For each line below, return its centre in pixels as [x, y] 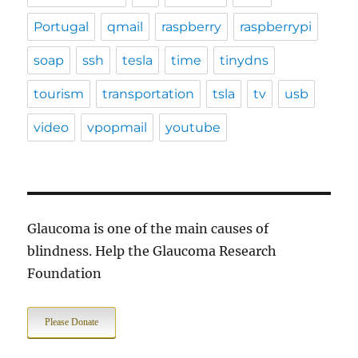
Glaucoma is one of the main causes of [148, 229]
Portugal [62, 27]
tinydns [245, 61]
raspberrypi [276, 27]
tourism [59, 94]
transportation [149, 94]
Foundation [65, 274]
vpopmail [117, 128]
